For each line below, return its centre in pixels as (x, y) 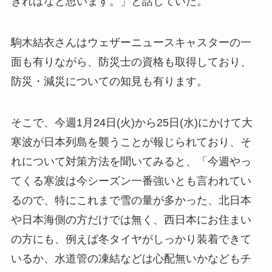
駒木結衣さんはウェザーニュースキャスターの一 (131, 42)
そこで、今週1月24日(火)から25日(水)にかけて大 (131, 122)
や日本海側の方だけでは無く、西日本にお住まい (131, 219)
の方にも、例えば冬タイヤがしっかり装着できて (131, 239)
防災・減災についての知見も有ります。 (109, 81)
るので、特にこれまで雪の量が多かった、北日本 (131, 200)
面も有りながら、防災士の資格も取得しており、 (131, 62)
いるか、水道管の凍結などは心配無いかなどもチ (131, 258)
